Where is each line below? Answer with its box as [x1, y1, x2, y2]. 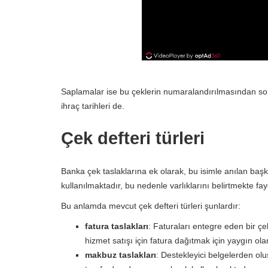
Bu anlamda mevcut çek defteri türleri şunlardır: [61, 201, 240, 211]
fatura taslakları [85, 221, 148, 231]
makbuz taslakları [85, 250, 156, 260]
